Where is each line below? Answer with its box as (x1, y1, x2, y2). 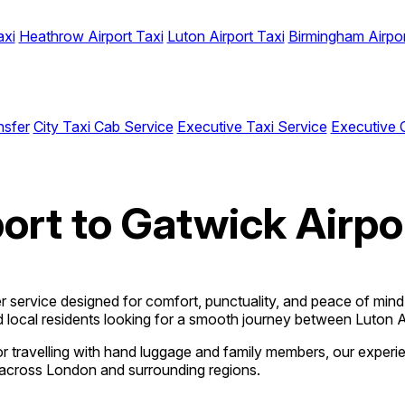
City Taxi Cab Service (33, 118, 174, 136)
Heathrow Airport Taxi (18, 27, 164, 45)
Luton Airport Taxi (166, 27, 285, 45)
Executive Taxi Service (176, 118, 327, 136)
